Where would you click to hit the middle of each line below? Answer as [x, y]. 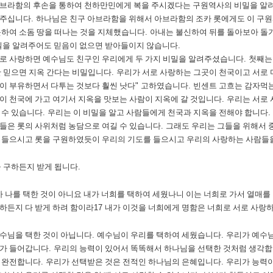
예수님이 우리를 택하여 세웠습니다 [159, 235]
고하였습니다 [165, 86]
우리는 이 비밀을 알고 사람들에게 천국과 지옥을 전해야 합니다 [158, 112]
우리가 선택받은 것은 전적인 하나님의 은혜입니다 [133, 262]
